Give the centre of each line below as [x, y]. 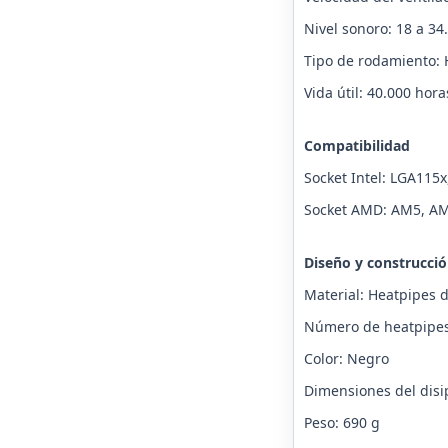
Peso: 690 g [341, 423]
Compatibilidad [356, 146]
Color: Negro [346, 359]
